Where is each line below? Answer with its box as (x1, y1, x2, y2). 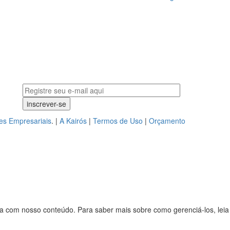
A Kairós (60, 115, 87, 126)
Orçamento (149, 115, 185, 126)
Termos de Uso (93, 115, 143, 126)
